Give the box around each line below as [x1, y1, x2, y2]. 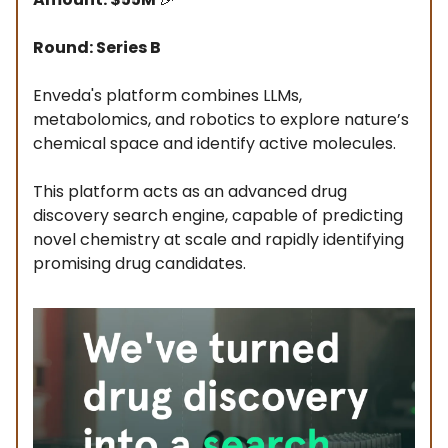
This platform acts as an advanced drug [33, 179, 347, 203]
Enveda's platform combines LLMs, [33, 83, 302, 107]
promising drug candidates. [33, 251, 246, 275]
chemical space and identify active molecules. [33, 131, 396, 155]
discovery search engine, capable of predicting [33, 203, 403, 227]
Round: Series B [33, 35, 161, 59]
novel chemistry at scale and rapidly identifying [33, 227, 404, 251]
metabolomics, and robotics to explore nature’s [33, 107, 409, 131]
